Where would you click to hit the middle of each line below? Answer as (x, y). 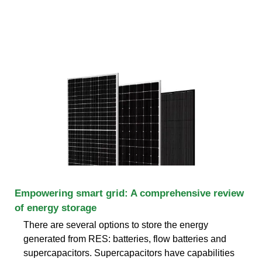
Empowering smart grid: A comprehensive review (129, 193)
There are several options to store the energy (116, 225)
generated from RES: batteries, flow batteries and (125, 239)
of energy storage (56, 208)
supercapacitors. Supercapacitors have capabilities (129, 253)
